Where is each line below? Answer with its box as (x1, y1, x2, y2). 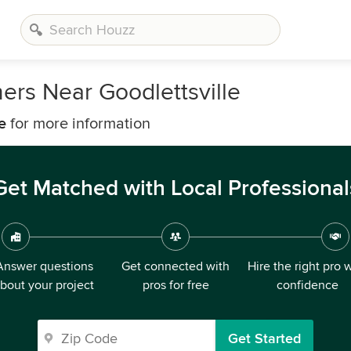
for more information (6, 114, 150, 133)
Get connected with (121, 259, 230, 274)
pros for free (142, 277, 209, 293)
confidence (276, 277, 338, 293)
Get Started (228, 330, 301, 347)
